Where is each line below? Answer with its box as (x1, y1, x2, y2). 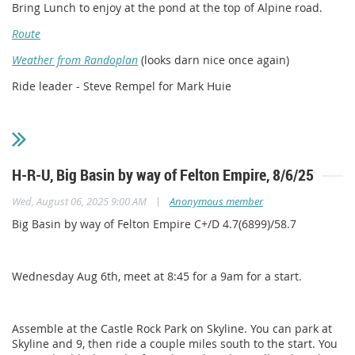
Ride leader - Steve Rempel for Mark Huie (12, 78, 235, 94)
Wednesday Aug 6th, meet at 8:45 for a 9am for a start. (12, 269, 302, 284)
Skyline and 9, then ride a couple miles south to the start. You (12, 336, 338, 352)
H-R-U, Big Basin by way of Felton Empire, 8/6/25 (12, 164, 314, 186)
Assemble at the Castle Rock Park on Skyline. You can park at (12, 321, 332, 337)
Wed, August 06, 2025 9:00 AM (12, 194, 147, 209)
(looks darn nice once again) (138, 52, 289, 68)
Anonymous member (170, 194, 263, 209)
